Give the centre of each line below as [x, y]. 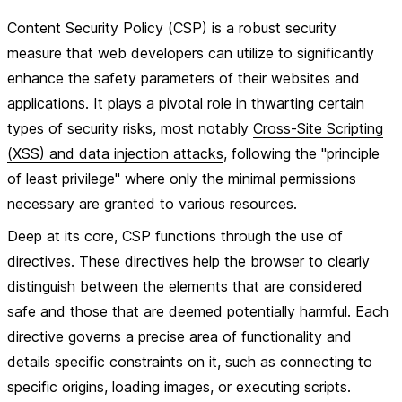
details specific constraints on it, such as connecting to [190, 362]
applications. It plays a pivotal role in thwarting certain [186, 103]
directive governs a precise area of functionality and [179, 336]
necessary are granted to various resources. [152, 204]
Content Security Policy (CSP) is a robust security [172, 28]
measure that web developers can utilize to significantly [191, 53]
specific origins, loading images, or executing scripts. [179, 387]
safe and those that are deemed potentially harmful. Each [198, 311]
